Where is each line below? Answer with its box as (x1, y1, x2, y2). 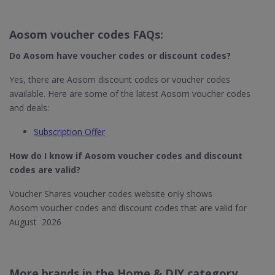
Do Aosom (9, 50, 54, 61)
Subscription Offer (34, 126, 105, 137)
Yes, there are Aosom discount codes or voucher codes (9, 74, 230, 85)
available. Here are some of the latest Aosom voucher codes (9, 88, 250, 99)
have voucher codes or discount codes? (54, 50, 231, 61)
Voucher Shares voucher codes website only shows (9, 188, 212, 199)
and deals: (9, 102, 49, 114)
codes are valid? (9, 164, 83, 176)
